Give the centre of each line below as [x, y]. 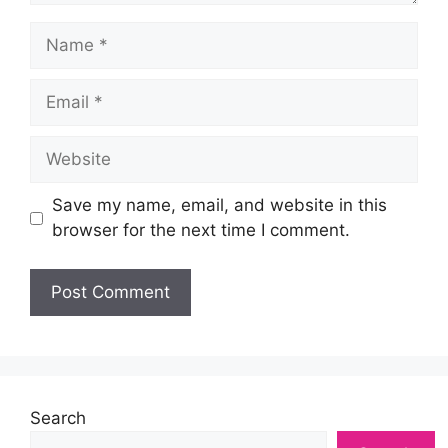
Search [58, 417]
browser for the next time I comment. [200, 230]
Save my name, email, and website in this [219, 205]
